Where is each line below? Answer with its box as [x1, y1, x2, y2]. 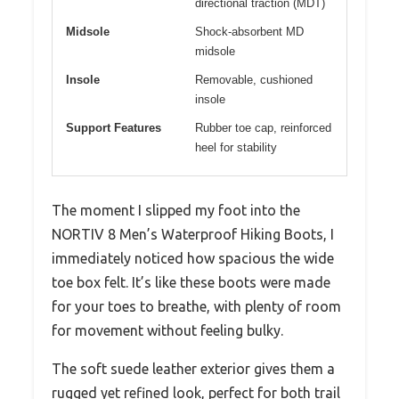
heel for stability [195, 140, 277, 154]
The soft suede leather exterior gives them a [52, 360, 335, 377]
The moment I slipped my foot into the [52, 201, 300, 218]
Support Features [66, 120, 161, 134]
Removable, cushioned [195, 72, 313, 86]
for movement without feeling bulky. [52, 322, 283, 338]
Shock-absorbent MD [195, 24, 304, 38]
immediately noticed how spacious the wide [52, 249, 334, 266]
